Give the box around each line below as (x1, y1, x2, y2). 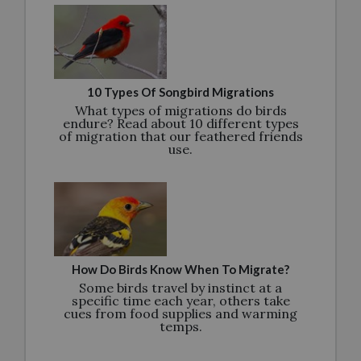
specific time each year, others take (71, 292, 290, 309)
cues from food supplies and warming (64, 305, 297, 322)
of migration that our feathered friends (58, 127, 303, 144)
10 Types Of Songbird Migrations (87, 84, 274, 99)
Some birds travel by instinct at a (79, 279, 282, 296)
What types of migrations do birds (74, 102, 287, 118)
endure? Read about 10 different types (62, 114, 299, 131)
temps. (159, 317, 202, 334)
